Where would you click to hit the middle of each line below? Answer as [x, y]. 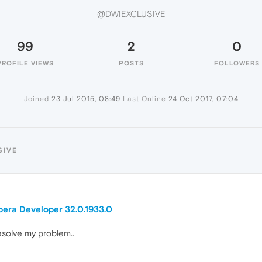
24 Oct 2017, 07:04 [203, 99]
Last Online [144, 99]
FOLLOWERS [237, 63]
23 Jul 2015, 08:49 [86, 99]
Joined [36, 99]
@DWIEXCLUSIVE [131, 14]
